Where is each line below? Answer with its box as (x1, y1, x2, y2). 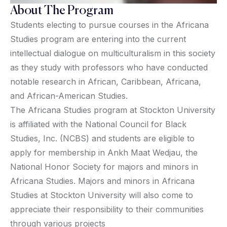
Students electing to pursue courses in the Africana (10, 20, 209, 30)
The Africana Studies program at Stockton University (10, 105, 215, 115)
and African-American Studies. (10, 91, 128, 101)
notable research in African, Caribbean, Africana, (10, 77, 201, 87)
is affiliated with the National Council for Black (10, 119, 186, 129)
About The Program (10, 5, 113, 17)
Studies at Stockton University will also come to (10, 190, 193, 200)
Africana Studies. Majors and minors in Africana (10, 176, 195, 186)
